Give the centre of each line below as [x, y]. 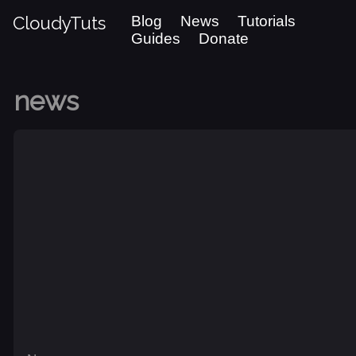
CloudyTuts [59, 23]
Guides [156, 39]
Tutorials [267, 21]
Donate [224, 39]
